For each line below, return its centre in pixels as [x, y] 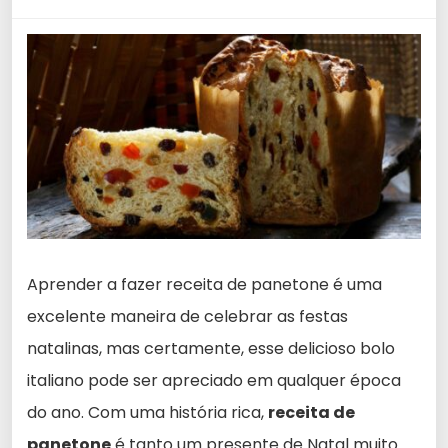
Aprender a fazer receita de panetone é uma [204, 285]
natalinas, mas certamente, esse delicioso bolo [211, 349]
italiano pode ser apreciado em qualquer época [214, 381]
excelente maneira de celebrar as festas [187, 317]
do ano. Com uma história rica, [147, 413]
